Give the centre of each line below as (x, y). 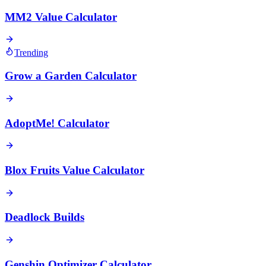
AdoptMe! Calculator (57, 123)
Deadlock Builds (45, 217)
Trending (31, 53)
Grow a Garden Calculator (71, 76)
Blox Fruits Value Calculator (75, 170)
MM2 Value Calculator (61, 17)
